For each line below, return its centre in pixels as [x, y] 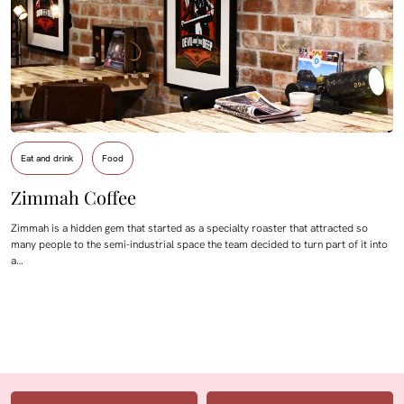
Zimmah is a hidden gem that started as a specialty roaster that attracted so [189, 229]
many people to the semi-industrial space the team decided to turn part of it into [199, 245]
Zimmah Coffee [73, 197]
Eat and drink [47, 159]
